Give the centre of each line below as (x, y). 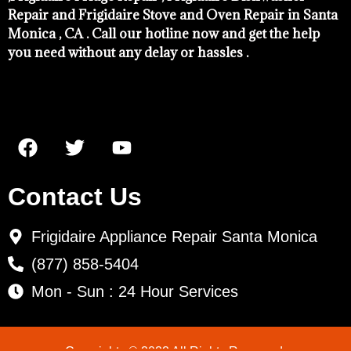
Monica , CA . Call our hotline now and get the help (164, 33)
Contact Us (75, 196)
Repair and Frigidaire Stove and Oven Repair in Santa (173, 14)
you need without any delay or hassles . (128, 52)
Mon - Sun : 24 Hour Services (135, 291)
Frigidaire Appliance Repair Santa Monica (174, 236)
